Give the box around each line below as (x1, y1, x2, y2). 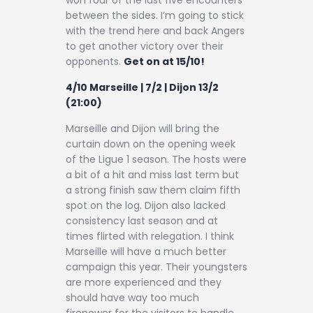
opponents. (66, 54, 124, 68)
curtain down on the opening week (66, 137, 235, 152)
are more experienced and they (66, 275, 221, 290)
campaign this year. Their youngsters (66, 260, 247, 275)
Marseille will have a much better (66, 245, 226, 259)
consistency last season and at (66, 214, 218, 228)
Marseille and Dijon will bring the (66, 122, 219, 136)
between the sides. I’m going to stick (66, 8, 244, 22)
